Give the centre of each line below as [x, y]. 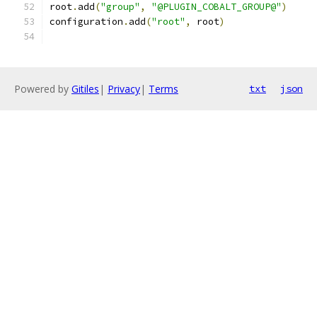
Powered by [43, 89]
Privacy [124, 89]
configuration [86, 22]
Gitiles [85, 89]
